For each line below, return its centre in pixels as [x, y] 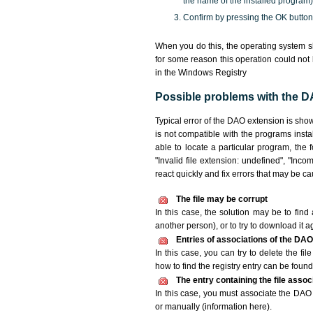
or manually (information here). [213, 307]
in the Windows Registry [201, 73]
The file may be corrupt [222, 199]
